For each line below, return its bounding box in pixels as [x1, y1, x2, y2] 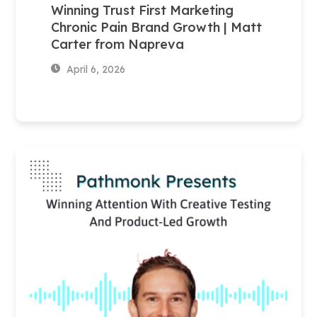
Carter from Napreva [51, 35, 185, 52]
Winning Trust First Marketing [51, 1, 234, 18]
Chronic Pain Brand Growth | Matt [51, 18, 263, 35]
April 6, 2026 [64, 62, 125, 76]
